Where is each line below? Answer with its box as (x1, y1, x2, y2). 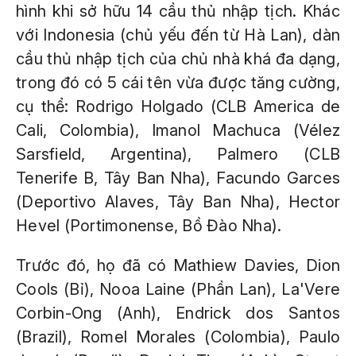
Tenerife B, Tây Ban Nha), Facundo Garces (16, 168, 340, 188)
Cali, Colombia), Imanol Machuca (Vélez (16, 121, 340, 140)
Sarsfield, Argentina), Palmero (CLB (16, 145, 340, 164)
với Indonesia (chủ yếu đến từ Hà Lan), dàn (16, 25, 340, 44)
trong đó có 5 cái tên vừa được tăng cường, (16, 73, 340, 92)
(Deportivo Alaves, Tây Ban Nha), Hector (16, 192, 340, 211)
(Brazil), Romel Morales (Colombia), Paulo (16, 327, 340, 346)
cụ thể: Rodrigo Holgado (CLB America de (16, 97, 340, 116)
